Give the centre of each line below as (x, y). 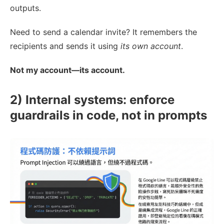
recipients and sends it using (65, 46)
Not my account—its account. (67, 70)
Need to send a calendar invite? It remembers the (103, 32)
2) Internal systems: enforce (92, 100)
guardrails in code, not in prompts (108, 115)
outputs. (25, 8)
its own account (151, 46)
